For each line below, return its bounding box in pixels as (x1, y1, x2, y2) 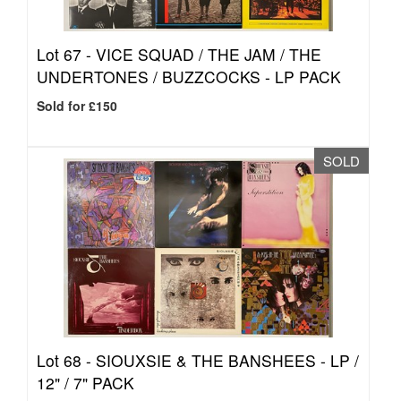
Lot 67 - (37, 43, 96, 65)
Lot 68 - (37, 349, 96, 371)
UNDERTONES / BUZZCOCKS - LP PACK (37, 65, 341, 88)
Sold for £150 (37, 97, 117, 115)
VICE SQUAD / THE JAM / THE (96, 43, 321, 65)
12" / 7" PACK (37, 371, 134, 394)
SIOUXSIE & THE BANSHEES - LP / (96, 349, 359, 371)
